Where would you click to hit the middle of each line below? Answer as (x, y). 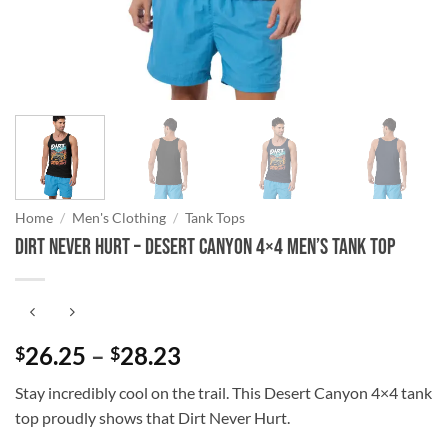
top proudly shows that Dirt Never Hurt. (152, 418)
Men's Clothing (119, 217)
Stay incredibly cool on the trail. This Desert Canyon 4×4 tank (223, 393)
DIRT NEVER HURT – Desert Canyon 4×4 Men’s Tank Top (205, 247)
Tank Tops (215, 217)
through (223, 427)
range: (214, 379)
